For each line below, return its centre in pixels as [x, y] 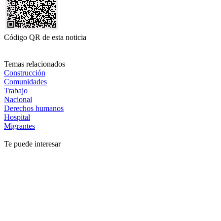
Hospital [17, 117]
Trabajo [16, 90]
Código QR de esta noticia [45, 37]
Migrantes [19, 126]
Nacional [18, 99]
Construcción [25, 73]
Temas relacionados [35, 64]
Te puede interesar [32, 144]
